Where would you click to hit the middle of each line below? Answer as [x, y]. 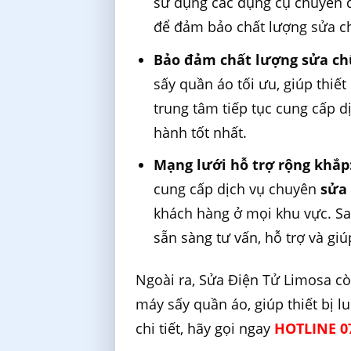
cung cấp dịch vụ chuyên [237, 189]
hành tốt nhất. [201, 132]
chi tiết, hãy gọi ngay [205, 329]
